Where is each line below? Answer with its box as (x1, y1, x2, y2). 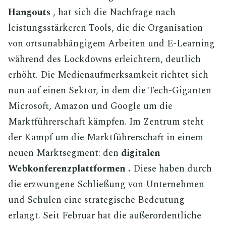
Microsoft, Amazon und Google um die (8, 99, 173, 114)
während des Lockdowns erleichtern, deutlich (8, 52, 201, 67)
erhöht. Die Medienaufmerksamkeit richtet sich (8, 68, 208, 82)
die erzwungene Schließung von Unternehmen (8, 177, 204, 192)
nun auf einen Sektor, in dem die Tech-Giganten (8, 83, 211, 98)
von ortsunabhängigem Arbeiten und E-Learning (8, 36, 215, 51)
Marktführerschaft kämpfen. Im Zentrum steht (8, 115, 204, 129)
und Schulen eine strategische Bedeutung (8, 193, 185, 207)
